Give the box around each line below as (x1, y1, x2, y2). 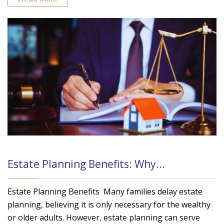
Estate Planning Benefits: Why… (7, 156, 164, 171)
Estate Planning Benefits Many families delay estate (7, 185, 202, 197)
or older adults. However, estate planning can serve (7, 211, 200, 223)
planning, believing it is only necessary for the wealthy (7, 198, 210, 210)
